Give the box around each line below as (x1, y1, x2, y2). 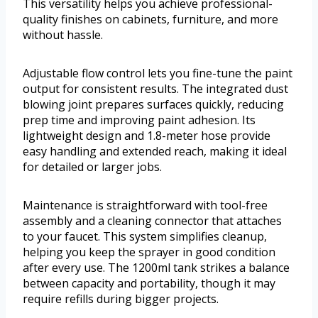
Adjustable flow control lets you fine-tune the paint (23, 65, 292, 82)
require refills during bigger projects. (23, 291, 219, 307)
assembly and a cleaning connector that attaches (23, 213, 282, 229)
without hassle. (23, 27, 103, 43)
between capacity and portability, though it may (23, 275, 275, 292)
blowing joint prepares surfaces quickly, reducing (23, 97, 284, 113)
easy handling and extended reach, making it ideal (23, 143, 287, 160)
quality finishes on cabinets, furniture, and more (23, 11, 278, 28)
